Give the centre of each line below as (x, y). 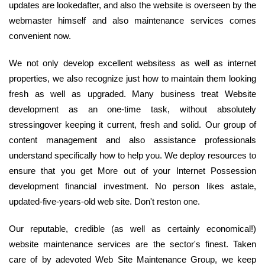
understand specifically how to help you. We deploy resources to (132, 156)
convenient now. (40, 36)
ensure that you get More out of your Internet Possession (132, 171)
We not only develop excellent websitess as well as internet (132, 63)
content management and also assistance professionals (132, 140)
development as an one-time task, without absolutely (132, 109)
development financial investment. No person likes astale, (132, 186)
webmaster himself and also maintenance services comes (132, 21)
